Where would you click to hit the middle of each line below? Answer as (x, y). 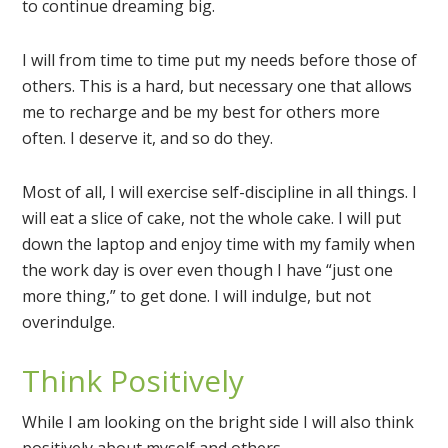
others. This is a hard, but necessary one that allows (217, 86)
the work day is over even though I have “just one (208, 270)
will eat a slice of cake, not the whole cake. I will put (212, 218)
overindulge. (69, 322)
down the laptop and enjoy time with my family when (219, 244)
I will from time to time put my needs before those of (220, 60)
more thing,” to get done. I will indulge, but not (197, 296)
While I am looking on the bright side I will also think (218, 422)
